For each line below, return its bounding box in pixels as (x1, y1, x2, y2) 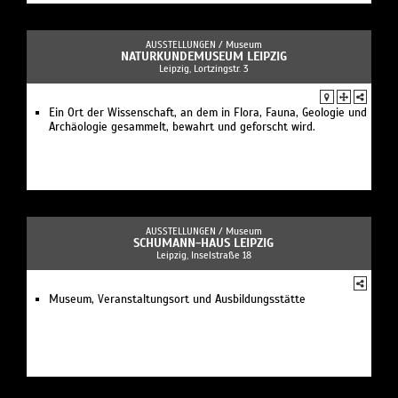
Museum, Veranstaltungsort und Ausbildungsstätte (49, 291, 306, 306)
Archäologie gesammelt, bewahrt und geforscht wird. (49, 119, 315, 134)
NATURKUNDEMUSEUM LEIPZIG (120, 48, 287, 64)
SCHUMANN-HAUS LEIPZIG (133, 235, 274, 251)
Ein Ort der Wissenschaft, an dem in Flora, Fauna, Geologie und (49, 105, 367, 120)
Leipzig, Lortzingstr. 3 (158, 61, 249, 75)
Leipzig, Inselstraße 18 (155, 248, 251, 261)
